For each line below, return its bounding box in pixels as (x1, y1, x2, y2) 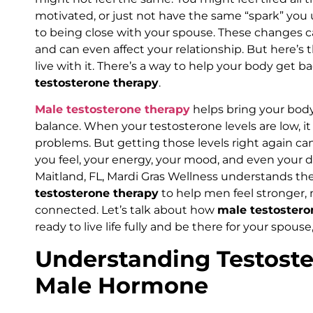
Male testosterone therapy (35, 103, 190, 117)
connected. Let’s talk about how (35, 203, 217, 217)
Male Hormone (35, 271, 208, 299)
